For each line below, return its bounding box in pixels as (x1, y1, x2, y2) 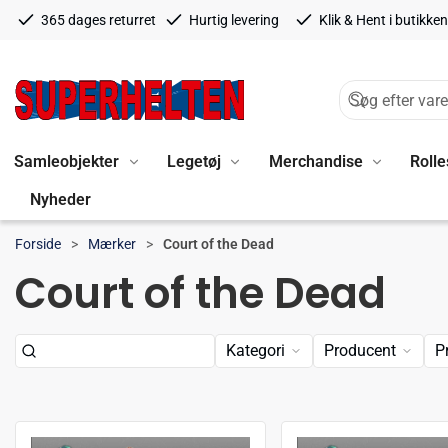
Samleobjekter (14, 151, 119, 171)
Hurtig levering (188, 11, 279, 28)
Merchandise (268, 151, 363, 171)
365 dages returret (41, 11, 156, 28)
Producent (324, 341, 396, 360)
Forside (15, 235, 61, 252)
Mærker (88, 235, 136, 252)
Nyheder (30, 189, 91, 209)
